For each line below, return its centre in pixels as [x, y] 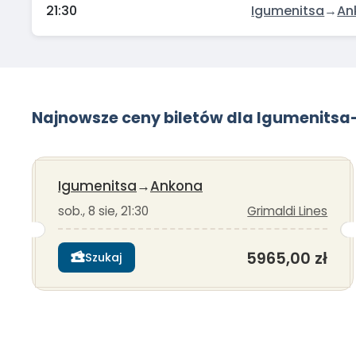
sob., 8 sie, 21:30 [103, 211]
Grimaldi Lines [288, 211]
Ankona [176, 186]
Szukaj [104, 257]
